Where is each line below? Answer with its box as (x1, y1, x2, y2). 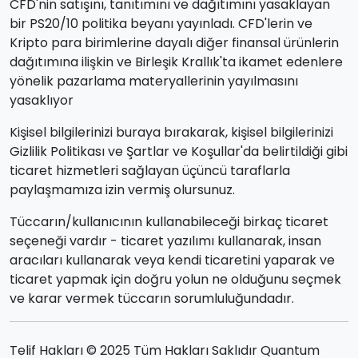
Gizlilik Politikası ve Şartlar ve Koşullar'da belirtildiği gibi (10, 141, 348, 161)
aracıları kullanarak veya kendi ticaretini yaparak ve (10, 250, 335, 269)
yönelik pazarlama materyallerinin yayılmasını (10, 71, 298, 90)
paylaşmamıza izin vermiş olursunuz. (10, 180, 235, 199)
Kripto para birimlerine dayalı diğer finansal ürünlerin (10, 33, 339, 52)
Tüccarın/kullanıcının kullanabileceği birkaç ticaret (10, 212, 328, 231)
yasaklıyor (10, 90, 74, 109)
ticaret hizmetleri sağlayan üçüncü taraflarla (10, 161, 290, 180)
